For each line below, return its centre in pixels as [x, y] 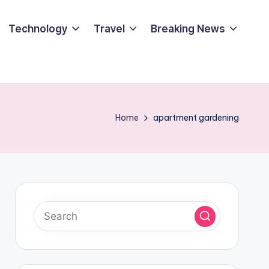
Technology [38, 29]
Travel [109, 29]
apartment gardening [196, 118]
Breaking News [188, 29]
